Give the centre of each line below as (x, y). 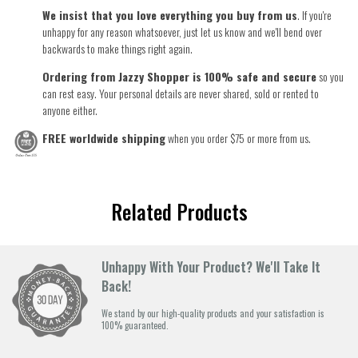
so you (330, 77)
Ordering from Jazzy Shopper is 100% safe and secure (179, 77)
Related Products (179, 212)
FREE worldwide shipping (104, 138)
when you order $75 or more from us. (238, 138)
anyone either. (70, 110)
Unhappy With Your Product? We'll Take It (211, 267)
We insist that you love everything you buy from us (170, 15)
